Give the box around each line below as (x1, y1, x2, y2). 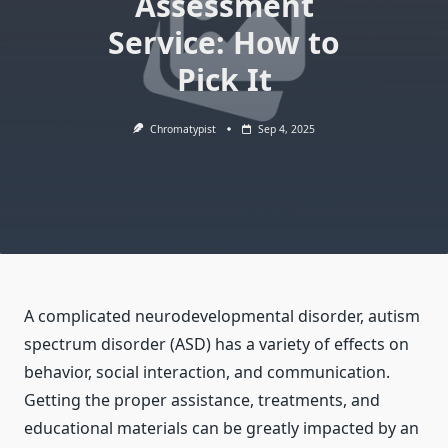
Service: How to (108, 22, 340, 63)
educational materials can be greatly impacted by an (24, 417, 419, 440)
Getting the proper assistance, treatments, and (24, 389, 380, 412)
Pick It (176, 59, 272, 100)
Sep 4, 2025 (257, 122, 315, 136)
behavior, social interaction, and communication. (24, 361, 390, 384)
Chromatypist (149, 122, 216, 136)
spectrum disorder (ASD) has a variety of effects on (24, 333, 409, 356)
